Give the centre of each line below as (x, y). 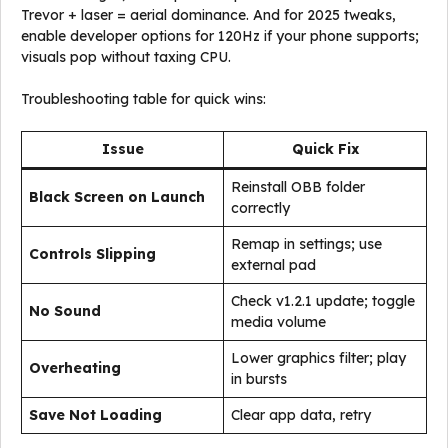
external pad (273, 265)
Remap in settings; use (306, 244)
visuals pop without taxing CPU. (126, 57)
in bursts (259, 379)
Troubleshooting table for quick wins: (143, 99)
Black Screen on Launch (117, 197)
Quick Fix (325, 149)
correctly (260, 208)
